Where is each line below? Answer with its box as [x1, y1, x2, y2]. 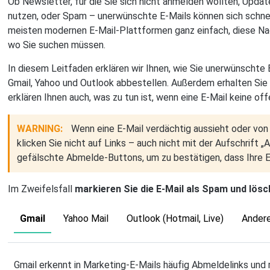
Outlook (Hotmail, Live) [127, 213, 224, 224]
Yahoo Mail [63, 213, 109, 224]
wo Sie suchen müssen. [8, 39, 106, 51]
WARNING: [17, 123, 66, 134]
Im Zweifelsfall [8, 183, 75, 195]
